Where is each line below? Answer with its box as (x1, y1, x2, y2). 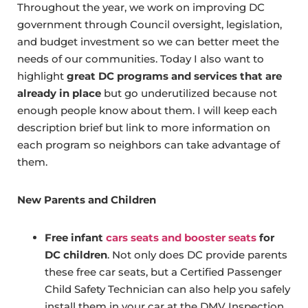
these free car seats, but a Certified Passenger (45, 265, 282, 279)
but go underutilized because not (101, 87, 277, 100)
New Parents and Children (17, 193, 156, 207)
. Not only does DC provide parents (107, 248, 287, 262)
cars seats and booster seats (106, 231, 256, 245)
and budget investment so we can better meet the (17, 35, 279, 49)
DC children (45, 248, 107, 262)
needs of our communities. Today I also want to (17, 52, 264, 66)
